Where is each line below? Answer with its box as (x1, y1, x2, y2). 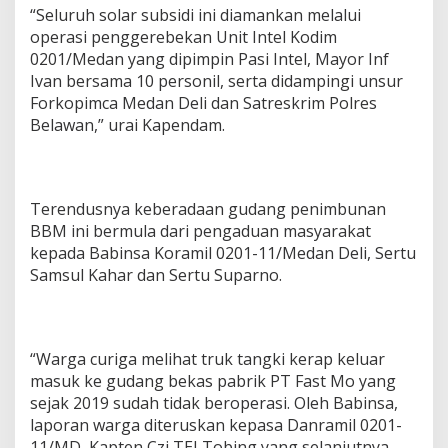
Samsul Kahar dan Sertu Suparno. (30, 264, 282, 286)
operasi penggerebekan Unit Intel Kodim (30, 26, 337, 48)
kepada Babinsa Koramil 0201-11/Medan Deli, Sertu (30, 242, 416, 264)
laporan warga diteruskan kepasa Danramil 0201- (30, 414, 402, 436)
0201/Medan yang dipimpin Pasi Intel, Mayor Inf (30, 48, 389, 70)
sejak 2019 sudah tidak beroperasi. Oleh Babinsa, (30, 392, 398, 414)
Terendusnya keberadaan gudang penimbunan (30, 198, 386, 220)
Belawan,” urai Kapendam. (30, 114, 225, 136)
